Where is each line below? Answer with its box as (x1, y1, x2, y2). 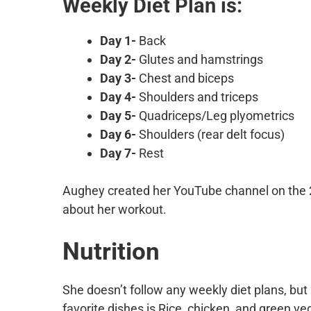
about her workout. (62, 201, 167, 217)
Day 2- (100, 51, 136, 67)
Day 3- (100, 70, 136, 85)
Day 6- (100, 126, 136, 142)
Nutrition (62, 237, 160, 266)
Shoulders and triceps (136, 89, 258, 104)
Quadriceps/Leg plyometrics (136, 108, 294, 123)
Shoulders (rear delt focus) (136, 126, 285, 142)
